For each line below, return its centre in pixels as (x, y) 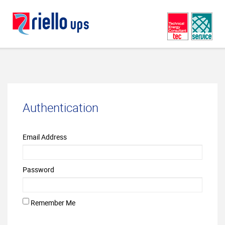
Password (38, 170)
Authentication (61, 107)
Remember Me (53, 202)
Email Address (45, 137)
